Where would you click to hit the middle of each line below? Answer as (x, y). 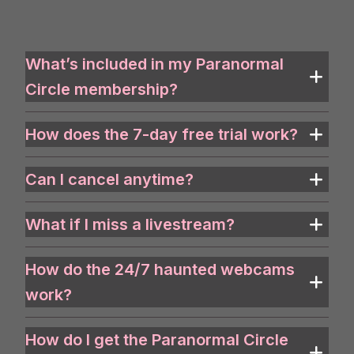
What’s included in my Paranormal (154, 64)
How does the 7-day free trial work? (162, 134)
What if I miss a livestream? (130, 224)
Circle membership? (102, 89)
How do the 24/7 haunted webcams (160, 269)
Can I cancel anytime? (109, 179)
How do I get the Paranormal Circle (157, 339)
